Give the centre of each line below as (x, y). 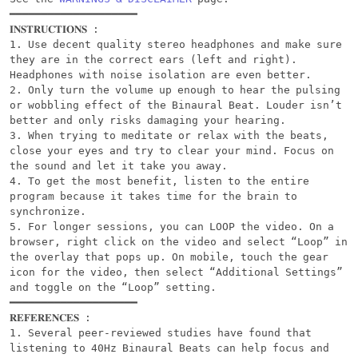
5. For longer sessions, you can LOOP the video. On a (172, 226)
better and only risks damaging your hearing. (148, 120)
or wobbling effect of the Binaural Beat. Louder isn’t (176, 105)
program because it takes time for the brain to (153, 196)
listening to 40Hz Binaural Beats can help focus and (169, 348)
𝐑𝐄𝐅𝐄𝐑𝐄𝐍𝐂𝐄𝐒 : (50, 317)
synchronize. (48, 211)
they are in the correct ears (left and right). (153, 59)
